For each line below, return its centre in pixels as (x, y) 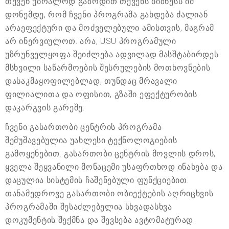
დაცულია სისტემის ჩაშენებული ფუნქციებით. (97, 180)
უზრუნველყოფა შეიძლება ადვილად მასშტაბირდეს (112, 54)
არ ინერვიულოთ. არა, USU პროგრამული (91, 41)
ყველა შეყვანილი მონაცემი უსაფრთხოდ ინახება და (114, 167)
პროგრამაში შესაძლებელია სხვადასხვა (89, 207)
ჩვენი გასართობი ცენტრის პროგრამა (84, 127)
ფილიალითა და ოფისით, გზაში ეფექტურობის (101, 94)
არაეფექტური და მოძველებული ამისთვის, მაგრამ (110, 28)
